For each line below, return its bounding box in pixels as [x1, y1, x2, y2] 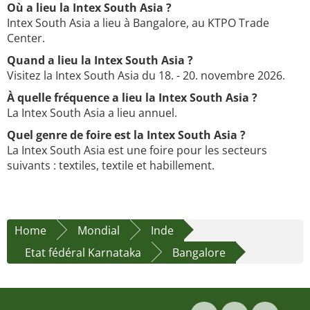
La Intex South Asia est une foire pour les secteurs [7, 143, 267, 158]
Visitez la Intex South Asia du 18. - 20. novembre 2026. [7, 68, 285, 84]
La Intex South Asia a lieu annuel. [7, 105, 177, 121]
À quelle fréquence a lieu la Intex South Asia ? [7, 90, 257, 106]
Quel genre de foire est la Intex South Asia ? [7, 127, 246, 143]
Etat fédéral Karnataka [25, 245, 141, 261]
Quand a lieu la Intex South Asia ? [7, 53, 193, 69]
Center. [7, 30, 45, 46]
